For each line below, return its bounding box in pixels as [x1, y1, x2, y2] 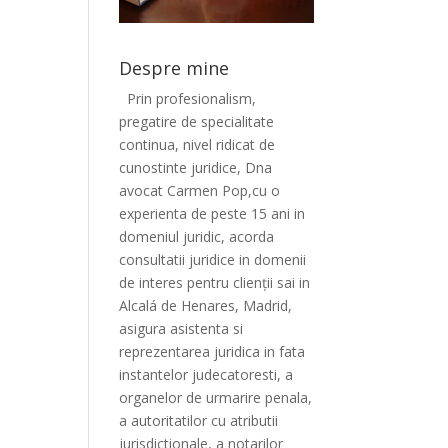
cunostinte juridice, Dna [119, 158, 273, 178]
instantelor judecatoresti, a [119, 365, 294, 385]
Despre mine [119, 56, 230, 81]
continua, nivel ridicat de [119, 135, 276, 155]
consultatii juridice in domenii [119, 250, 307, 270]
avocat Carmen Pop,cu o [119, 181, 281, 201]
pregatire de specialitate [119, 112, 275, 132]
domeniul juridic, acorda [119, 227, 275, 247]
